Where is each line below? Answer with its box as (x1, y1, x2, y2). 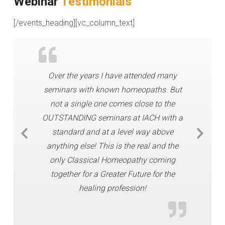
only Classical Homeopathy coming (50, 155, 175, 165)
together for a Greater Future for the (50, 169, 175, 179)
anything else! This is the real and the (47, 141, 178, 151)
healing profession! (79, 183, 146, 193)
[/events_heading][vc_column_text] (14, 18, 135, 28)
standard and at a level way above (52, 127, 173, 137)
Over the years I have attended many (48, 71, 177, 80)
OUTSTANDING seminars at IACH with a (42, 113, 183, 123)
